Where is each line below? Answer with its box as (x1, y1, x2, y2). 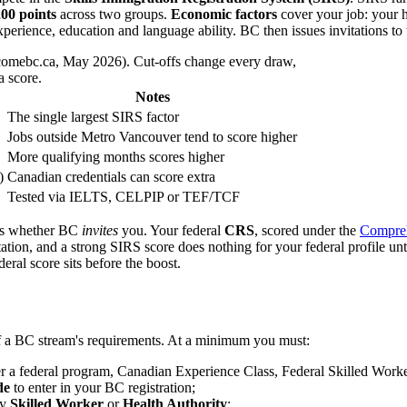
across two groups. (56, 6, 171, 23)
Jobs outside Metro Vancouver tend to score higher (7, 129, 297, 145)
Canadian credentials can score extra (7, 169, 215, 185)
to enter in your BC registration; (10, 380, 195, 396)
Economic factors (171, 6, 277, 23)
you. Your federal (118, 223, 224, 239)
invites (82, 223, 118, 239)
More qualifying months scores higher (7, 149, 224, 165)
